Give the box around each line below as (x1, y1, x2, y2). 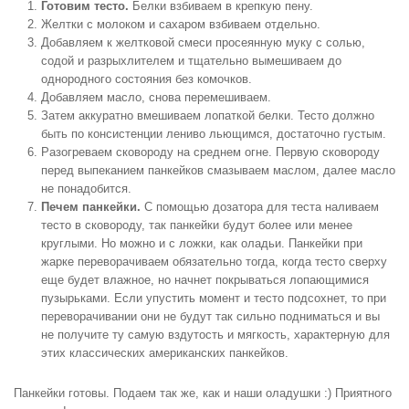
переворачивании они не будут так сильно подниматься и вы (41, 309, 380, 323)
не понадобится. (41, 182, 131, 195)
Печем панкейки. (41, 200, 141, 214)
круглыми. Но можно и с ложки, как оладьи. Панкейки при (41, 236, 362, 250)
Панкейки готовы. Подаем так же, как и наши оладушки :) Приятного (14, 386, 392, 400)
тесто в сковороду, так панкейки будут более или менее (41, 218, 352, 232)
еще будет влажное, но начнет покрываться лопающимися (41, 273, 369, 287)
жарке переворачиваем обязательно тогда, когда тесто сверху (41, 255, 387, 268)
